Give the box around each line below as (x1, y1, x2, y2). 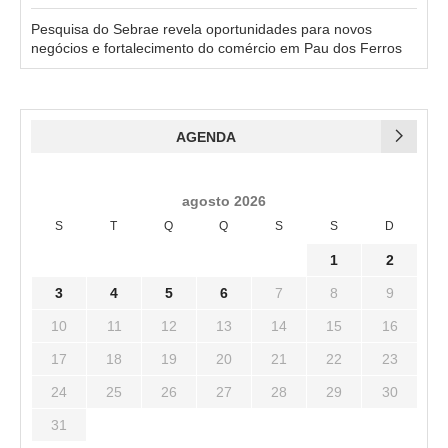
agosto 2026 (182, 192, 266, 209)
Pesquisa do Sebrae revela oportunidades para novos (31, 20, 372, 37)
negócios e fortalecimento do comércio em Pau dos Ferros (31, 39, 402, 56)
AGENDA (176, 128, 236, 145)
